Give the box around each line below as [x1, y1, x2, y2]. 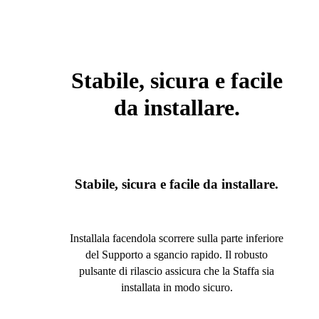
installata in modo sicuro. [120, 281, 233, 294]
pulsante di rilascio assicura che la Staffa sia [79, 265, 274, 278]
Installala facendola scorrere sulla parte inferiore [70, 232, 283, 245]
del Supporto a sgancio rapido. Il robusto [85, 249, 268, 261]
